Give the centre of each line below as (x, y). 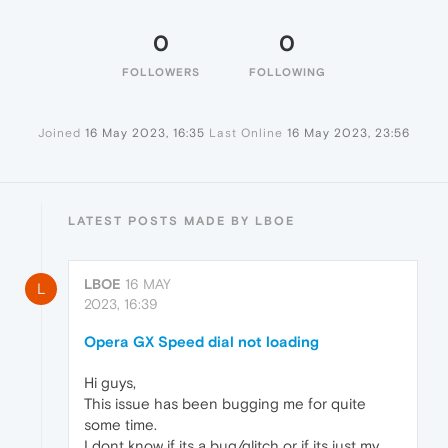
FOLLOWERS (161, 72)
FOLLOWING (287, 72)
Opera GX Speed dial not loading (201, 342)
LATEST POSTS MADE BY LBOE (181, 221)
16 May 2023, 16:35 (145, 133)
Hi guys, (110, 383)
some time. (120, 425)
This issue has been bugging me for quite (225, 404)
